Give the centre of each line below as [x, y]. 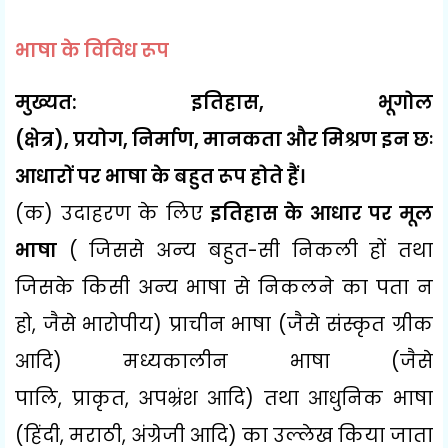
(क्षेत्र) [39, 139]
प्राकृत [98, 398]
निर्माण [163, 139]
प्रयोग [98, 139]
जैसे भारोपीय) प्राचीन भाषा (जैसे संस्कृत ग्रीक [238, 324]
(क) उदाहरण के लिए [109, 213]
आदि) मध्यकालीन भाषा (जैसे [224, 361]
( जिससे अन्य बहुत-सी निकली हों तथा [245, 250]
